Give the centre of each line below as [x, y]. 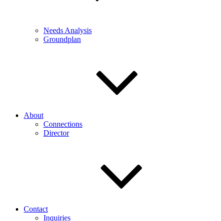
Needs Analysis [68, 30]
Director [56, 133]
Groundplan [62, 39]
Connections [63, 124]
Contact [36, 209]
